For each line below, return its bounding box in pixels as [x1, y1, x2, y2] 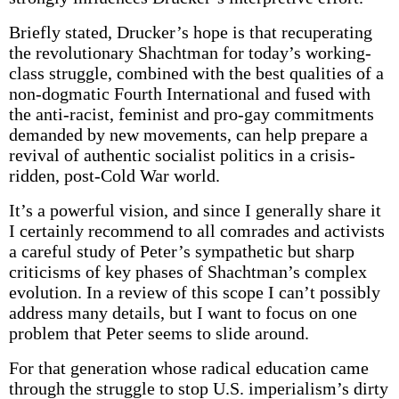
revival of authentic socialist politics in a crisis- [8, 145, 355, 165]
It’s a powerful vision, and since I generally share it [8, 200, 381, 220]
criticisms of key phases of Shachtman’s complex [8, 262, 367, 281]
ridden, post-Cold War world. [8, 166, 220, 185]
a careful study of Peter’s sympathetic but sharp [8, 241, 354, 261]
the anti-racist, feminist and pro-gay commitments [8, 104, 374, 124]
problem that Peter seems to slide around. [8, 323, 309, 343]
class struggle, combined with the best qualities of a [8, 63, 384, 83]
